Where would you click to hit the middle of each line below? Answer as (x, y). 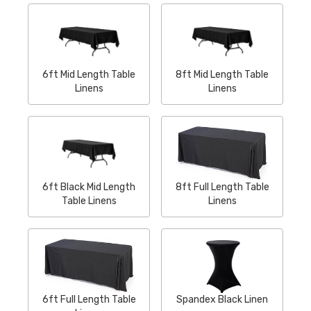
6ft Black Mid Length (89, 187)
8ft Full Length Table (222, 187)
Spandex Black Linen (222, 300)
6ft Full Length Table (89, 300)
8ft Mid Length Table (222, 75)
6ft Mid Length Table (89, 75)
